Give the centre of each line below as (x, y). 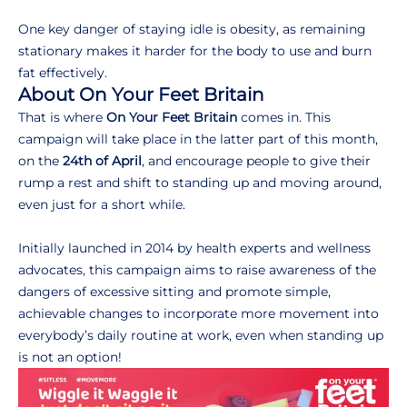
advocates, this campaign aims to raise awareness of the (197, 269)
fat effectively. (63, 72)
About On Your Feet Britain (141, 94)
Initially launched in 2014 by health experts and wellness (194, 248)
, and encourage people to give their (256, 160)
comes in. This (284, 117)
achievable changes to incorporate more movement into (199, 313)
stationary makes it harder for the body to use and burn (195, 50)
